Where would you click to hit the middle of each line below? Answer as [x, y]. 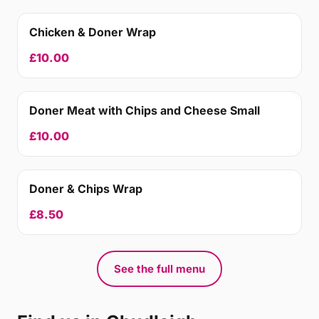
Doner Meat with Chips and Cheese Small [145, 110]
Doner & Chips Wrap [86, 189]
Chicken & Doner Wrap [93, 32]
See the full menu [159, 269]
